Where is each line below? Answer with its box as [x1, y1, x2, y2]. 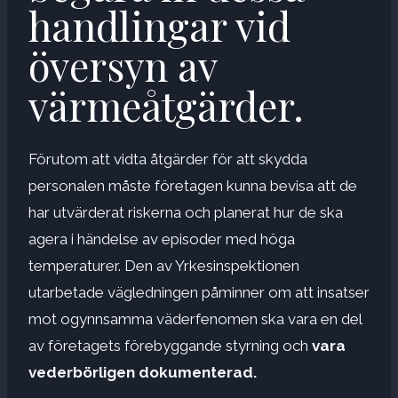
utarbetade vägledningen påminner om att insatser [28, 283, 370, 301]
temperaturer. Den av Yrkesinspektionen [28, 256, 299, 275]
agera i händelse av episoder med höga [28, 229, 295, 248]
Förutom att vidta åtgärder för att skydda [28, 149, 307, 168]
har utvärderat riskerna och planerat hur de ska [28, 203, 343, 221]
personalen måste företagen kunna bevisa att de [28, 176, 357, 195]
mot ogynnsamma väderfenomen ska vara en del [28, 309, 362, 328]
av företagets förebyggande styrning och [28, 336, 312, 354]
